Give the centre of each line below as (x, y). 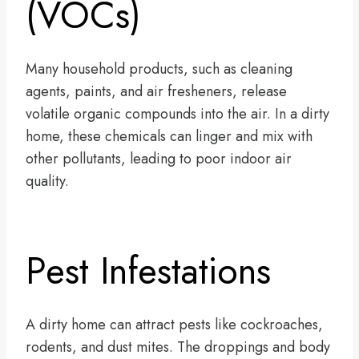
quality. (47, 181)
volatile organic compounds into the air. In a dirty (177, 113)
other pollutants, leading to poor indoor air (159, 158)
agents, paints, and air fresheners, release (156, 91)
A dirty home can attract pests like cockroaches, (174, 324)
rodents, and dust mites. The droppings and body (178, 347)
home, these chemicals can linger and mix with (169, 136)
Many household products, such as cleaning (159, 69)
